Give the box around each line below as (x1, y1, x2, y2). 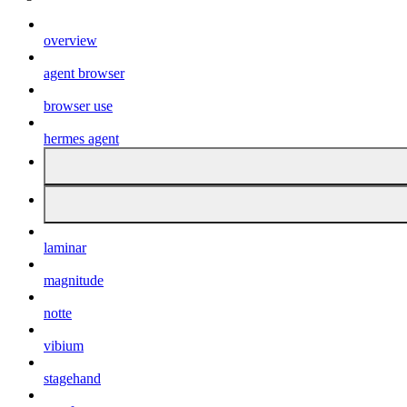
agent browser (44, 65, 124, 82)
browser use (44, 98, 113, 114)
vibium (44, 338, 84, 354)
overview (44, 33, 97, 49)
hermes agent (44, 131, 119, 147)
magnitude (44, 273, 104, 289)
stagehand (44, 371, 101, 387)
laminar (44, 240, 86, 256)
